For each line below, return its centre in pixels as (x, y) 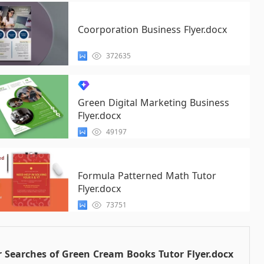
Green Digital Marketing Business (153, 103)
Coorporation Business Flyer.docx (152, 29)
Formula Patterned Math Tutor (147, 176)
